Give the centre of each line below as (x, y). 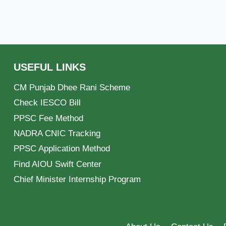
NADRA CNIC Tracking (57, 134)
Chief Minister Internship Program (77, 180)
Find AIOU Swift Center (58, 164)
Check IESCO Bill (47, 103)
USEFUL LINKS (50, 67)
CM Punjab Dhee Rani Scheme (72, 88)
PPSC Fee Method (48, 118)
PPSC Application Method (62, 149)
